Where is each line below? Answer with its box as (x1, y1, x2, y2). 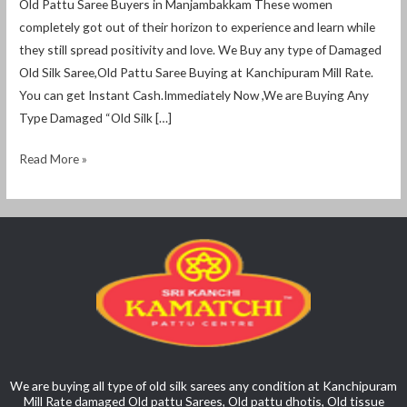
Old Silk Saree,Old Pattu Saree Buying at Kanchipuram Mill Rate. (19, 64, 374, 80)
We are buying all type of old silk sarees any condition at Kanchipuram (10, 378, 397, 394)
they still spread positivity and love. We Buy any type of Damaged (19, 41, 382, 57)
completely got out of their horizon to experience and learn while (19, 18, 376, 35)
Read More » (19, 151, 88, 167)
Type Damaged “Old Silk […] (19, 109, 173, 125)
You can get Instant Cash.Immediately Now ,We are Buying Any (19, 86, 370, 103)
